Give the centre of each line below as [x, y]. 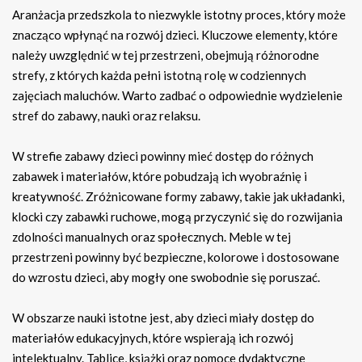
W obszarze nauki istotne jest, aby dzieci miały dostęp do [163, 318]
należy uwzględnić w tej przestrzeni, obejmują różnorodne [166, 55]
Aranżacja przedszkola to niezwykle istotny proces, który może [179, 15]
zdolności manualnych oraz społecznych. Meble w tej [152, 237]
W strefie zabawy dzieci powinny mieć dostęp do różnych [163, 156]
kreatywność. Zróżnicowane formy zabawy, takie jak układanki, [178, 197]
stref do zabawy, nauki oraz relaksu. [106, 116]
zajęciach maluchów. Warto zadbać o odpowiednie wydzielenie [177, 96]
